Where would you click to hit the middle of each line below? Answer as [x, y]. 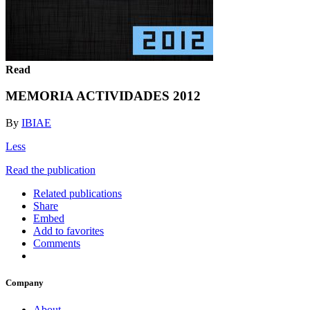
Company [25, 283]
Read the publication [51, 170]
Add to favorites [69, 230]
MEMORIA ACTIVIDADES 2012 [103, 96]
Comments [57, 243]
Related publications [77, 193]
